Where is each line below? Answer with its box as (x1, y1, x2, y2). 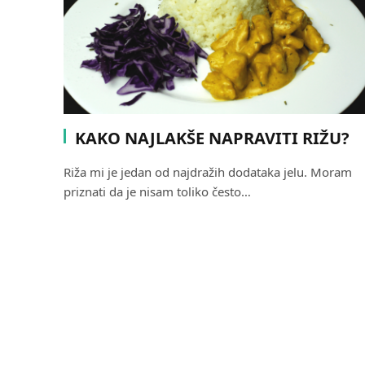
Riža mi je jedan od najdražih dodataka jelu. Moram (64, 163, 352, 180)
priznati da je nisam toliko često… (64, 182, 251, 200)
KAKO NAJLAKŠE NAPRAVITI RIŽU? (75, 126, 350, 149)
